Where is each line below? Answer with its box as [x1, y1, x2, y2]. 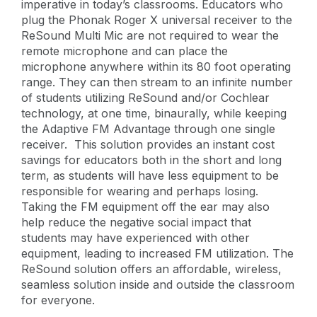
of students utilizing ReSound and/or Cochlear [21, 90, 270, 105]
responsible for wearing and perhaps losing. [21, 183, 258, 198]
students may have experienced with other [21, 230, 250, 245]
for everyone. [21, 292, 95, 307]
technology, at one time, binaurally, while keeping [21, 105, 287, 120]
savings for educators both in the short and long [21, 152, 282, 167]
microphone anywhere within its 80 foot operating [21, 59, 291, 74]
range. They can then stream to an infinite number [21, 74, 293, 89]
